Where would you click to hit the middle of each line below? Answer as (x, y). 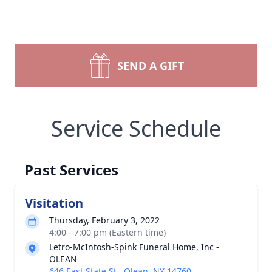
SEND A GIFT (151, 66)
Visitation (54, 203)
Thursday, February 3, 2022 (104, 220)
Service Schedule (136, 128)
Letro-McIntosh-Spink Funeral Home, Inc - (134, 247)
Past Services (71, 170)
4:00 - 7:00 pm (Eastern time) (107, 232)
